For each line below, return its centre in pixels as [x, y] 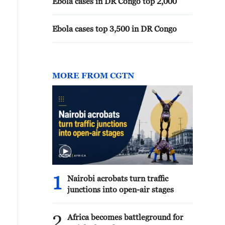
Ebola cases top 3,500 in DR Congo [115, 29]
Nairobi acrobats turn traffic [118, 178]
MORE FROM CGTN [93, 75]
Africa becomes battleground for [125, 217]
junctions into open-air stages [121, 189]
